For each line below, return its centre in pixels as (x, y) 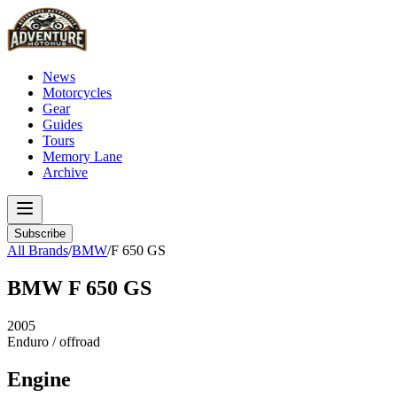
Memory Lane (82, 156)
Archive (65, 172)
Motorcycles (77, 93)
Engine (39, 379)
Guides (62, 125)
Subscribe (40, 234)
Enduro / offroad (54, 341)
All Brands (38, 250)
